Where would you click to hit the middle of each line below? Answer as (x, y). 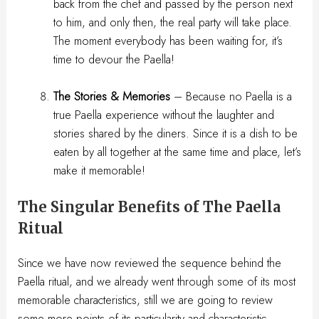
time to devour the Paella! (114, 59)
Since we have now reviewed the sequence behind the (150, 263)
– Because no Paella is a (231, 96)
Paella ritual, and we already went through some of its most (157, 282)
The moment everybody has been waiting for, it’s (168, 40)
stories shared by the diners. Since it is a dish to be (175, 133)
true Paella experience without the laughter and (163, 114)
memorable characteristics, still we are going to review (146, 300)
